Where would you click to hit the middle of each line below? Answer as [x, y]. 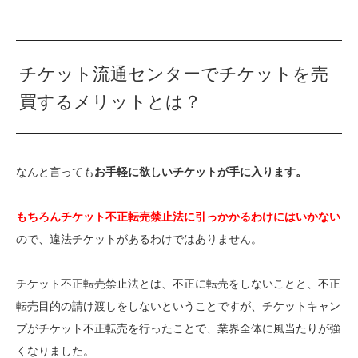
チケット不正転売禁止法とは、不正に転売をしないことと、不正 [178, 284]
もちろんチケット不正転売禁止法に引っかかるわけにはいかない [178, 217]
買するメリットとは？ [111, 102]
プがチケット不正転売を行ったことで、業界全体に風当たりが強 [178, 329]
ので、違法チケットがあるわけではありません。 [139, 239]
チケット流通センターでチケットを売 [174, 74]
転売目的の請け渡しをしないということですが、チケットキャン [178, 306]
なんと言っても [55, 172]
